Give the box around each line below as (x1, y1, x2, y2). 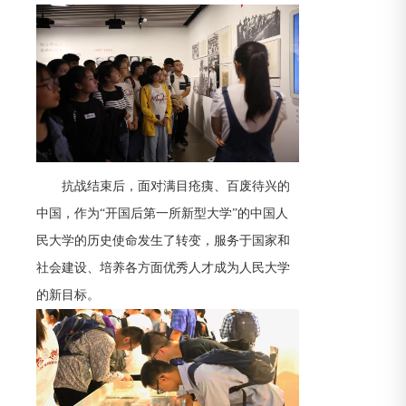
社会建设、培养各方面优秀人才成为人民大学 (36, 261, 290, 275)
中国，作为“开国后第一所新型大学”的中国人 (36, 207, 288, 220)
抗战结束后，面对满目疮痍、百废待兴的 (62, 179, 290, 193)
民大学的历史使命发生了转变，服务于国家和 (36, 234, 290, 247)
